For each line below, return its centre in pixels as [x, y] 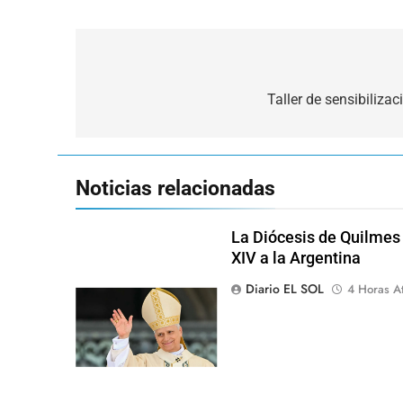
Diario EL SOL [284, 289]
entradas [135, 136]
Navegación [150, 72]
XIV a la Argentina [296, 259]
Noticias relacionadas [175, 188]
